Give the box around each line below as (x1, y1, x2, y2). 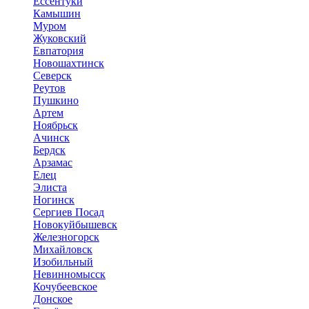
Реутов (33, 81, 66, 94)
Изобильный (33, 255, 93, 268)
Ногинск (33, 193, 74, 206)
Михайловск (33, 243, 92, 255)
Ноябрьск (33, 119, 78, 131)
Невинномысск (33, 268, 106, 280)
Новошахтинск (33, 57, 104, 69)
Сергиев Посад (33, 206, 104, 218)
